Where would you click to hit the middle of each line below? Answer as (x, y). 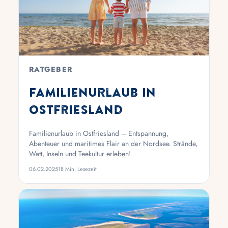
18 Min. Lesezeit (77, 169)
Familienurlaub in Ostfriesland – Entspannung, (99, 133)
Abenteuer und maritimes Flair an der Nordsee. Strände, (113, 143)
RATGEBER (51, 69)
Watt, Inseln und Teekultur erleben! (80, 153)
